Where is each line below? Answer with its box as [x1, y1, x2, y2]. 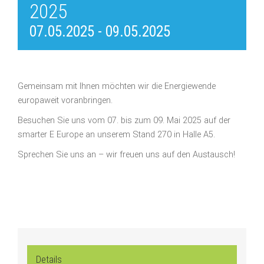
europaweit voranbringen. [18, 95, 113, 105]
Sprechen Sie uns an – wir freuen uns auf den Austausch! [18, 149, 235, 160]
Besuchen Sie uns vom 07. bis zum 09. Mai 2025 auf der [18, 115, 230, 126]
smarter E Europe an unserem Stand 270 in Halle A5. [18, 129, 215, 140]
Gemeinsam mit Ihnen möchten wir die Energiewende [18, 81, 216, 91]
